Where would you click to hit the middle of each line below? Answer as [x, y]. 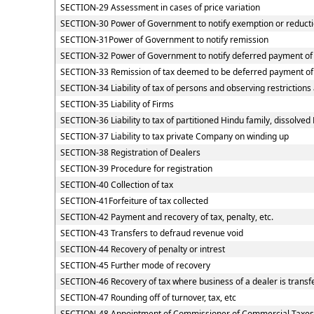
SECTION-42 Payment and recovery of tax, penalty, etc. [166, 217]
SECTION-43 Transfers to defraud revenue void [151, 233]
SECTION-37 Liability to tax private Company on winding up [174, 136]
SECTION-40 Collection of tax [116, 185]
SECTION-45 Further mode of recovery [135, 265]
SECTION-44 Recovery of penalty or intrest [142, 249]
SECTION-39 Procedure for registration [136, 169]
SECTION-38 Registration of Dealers [130, 152]
